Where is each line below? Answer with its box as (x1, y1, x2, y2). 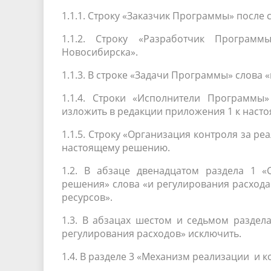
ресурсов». (62, 191, 113, 204)
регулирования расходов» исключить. (62, 227, 241, 240)
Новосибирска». (62, 45, 138, 59)
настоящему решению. (62, 141, 170, 154)
